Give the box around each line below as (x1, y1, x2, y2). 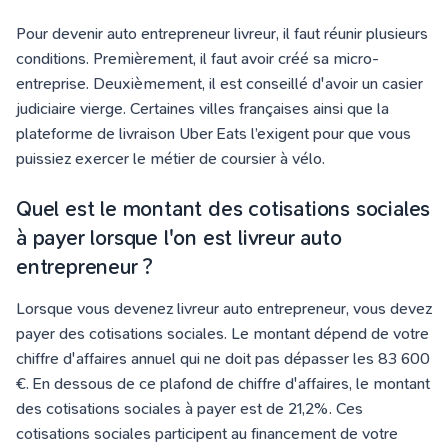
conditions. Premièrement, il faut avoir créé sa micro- (16, 49, 379, 68)
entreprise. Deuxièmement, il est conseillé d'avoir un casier (16, 74, 423, 93)
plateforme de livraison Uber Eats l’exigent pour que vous (16, 124, 411, 143)
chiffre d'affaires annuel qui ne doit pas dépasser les (16, 349, 378, 368)
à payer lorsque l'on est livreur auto (16, 226, 342, 250)
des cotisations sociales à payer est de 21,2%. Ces (16, 399, 363, 418)
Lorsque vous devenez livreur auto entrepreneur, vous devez (16, 299, 432, 318)
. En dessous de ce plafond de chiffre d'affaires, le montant (26, 374, 430, 393)
